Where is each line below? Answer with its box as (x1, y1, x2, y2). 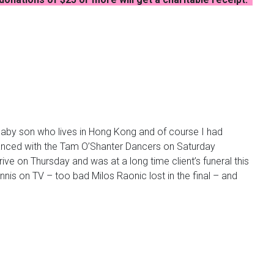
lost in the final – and (147, 170, 237, 182)
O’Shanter (81, 141, 123, 152)
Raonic (117, 170, 147, 182)
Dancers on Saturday (123, 141, 215, 152)
